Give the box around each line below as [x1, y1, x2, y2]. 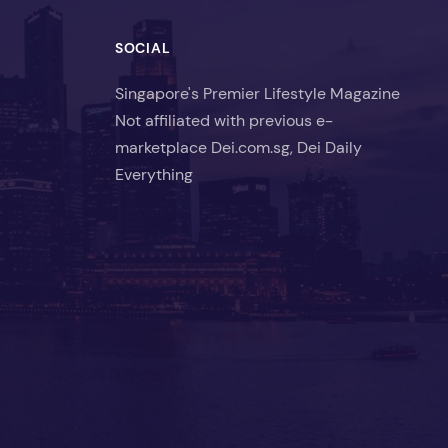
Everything [115, 163, 193, 185]
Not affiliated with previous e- [115, 109, 333, 131]
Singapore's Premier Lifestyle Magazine [115, 82, 400, 104]
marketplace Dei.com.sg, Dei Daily [115, 136, 362, 158]
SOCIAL [115, 38, 171, 57]
